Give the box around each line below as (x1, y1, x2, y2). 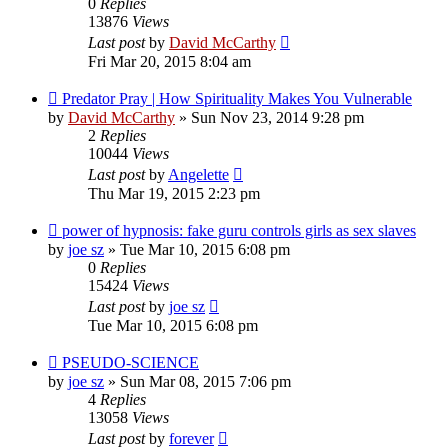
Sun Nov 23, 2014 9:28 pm (191, 108, 364, 126)
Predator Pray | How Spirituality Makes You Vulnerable (62, 89, 412, 107)
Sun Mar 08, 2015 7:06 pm (120, 372, 291, 390)
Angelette (168, 165, 229, 183)
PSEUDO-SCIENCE (62, 353, 199, 371)
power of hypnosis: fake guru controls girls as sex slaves (62, 221, 416, 239)
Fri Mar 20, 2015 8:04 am (88, 52, 251, 70)
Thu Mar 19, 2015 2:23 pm (88, 184, 260, 202)
